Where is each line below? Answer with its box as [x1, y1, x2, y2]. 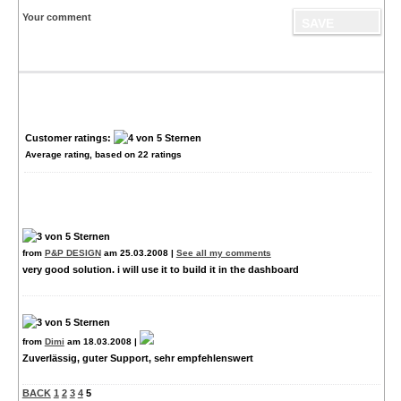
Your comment [21, 12, 91, 23]
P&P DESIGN [44, 248, 101, 259]
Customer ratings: [24, 132, 114, 144]
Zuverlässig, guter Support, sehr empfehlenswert [21, 353, 253, 364]
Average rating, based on [24, 149, 138, 160]
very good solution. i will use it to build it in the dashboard [21, 264, 299, 276]
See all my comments [175, 248, 271, 259]
